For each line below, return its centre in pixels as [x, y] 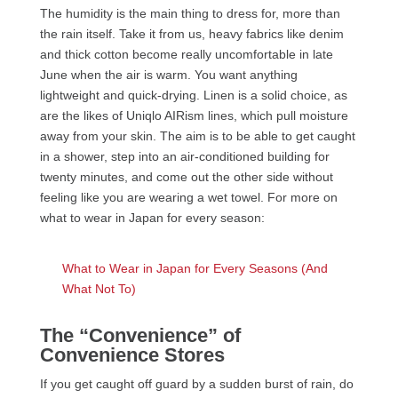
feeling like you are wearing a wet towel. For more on [188, 198]
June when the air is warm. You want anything [168, 75]
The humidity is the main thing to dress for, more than [190, 14]
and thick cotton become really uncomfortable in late [186, 55]
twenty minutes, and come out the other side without [186, 177]
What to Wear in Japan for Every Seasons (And [195, 269]
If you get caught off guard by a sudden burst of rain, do [196, 384]
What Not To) [99, 289]
